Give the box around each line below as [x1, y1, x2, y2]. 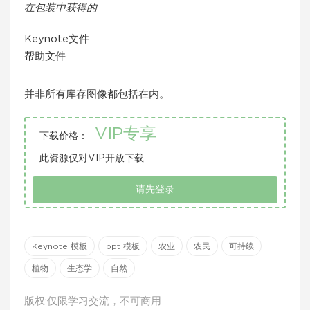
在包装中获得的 [24, 3, 97, 13]
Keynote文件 [24, 34, 89, 44]
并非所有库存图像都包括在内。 [24, 89, 170, 100]
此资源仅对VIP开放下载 [39, 154, 144, 163]
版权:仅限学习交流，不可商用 [24, 296, 161, 307]
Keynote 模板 [32, 242, 87, 250]
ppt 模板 [106, 242, 140, 250]
